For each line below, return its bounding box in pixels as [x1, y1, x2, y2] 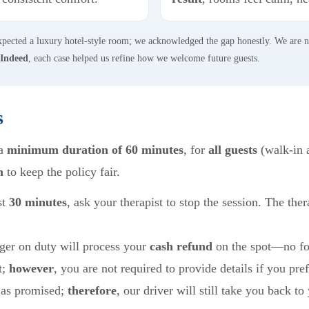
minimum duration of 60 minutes [7, 142, 183, 157]
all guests [208, 142, 257, 157]
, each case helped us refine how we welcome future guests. [28, 52, 260, 63]
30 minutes [9, 195, 67, 209]
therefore [68, 283, 117, 297]
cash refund [150, 239, 212, 253]
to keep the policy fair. [3, 164, 120, 179]
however [9, 261, 54, 275]
